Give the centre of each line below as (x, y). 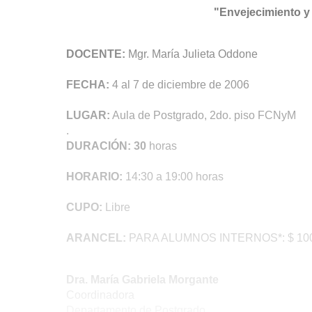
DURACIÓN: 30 (106, 146)
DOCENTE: (96, 54)
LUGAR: (88, 115)
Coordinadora (100, 295)
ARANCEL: (96, 238)
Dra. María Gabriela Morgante (142, 280)
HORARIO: (94, 177)
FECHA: (88, 85)
